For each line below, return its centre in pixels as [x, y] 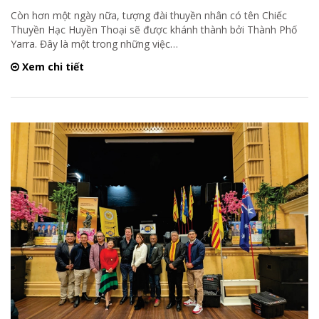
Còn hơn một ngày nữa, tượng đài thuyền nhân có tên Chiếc [149, 15]
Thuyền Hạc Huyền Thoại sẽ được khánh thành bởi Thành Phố [154, 29]
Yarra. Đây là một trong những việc [90, 43]
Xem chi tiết [52, 66]
